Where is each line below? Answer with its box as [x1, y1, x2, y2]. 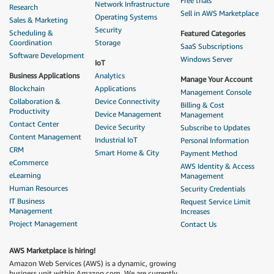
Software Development [9, 51, 84, 60]
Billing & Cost [180, 100, 224, 109]
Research [9, 2, 38, 12]
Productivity [9, 106, 50, 116]
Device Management [95, 109, 161, 119]
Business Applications [9, 71, 80, 80]
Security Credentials [180, 184, 245, 193]
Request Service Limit [180, 197, 251, 206]
